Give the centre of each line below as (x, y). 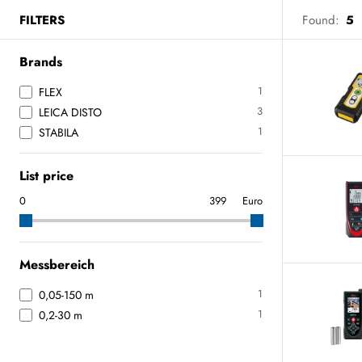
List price (46, 176)
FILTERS (42, 20)
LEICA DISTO (70, 112)
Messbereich (57, 265)
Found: (321, 20)
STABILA (59, 133)
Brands (41, 62)
